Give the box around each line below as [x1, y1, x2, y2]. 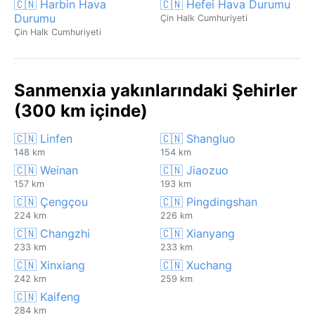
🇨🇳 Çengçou [14, 194, 88, 209]
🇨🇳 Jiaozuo [160, 162, 229, 177]
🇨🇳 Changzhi [14, 226, 90, 240]
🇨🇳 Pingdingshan [160, 194, 257, 209]
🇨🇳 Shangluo [160, 131, 236, 146]
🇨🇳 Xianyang [160, 226, 235, 240]
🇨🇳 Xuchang [160, 257, 232, 272]
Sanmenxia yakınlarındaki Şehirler [14, 79, 297, 101]
